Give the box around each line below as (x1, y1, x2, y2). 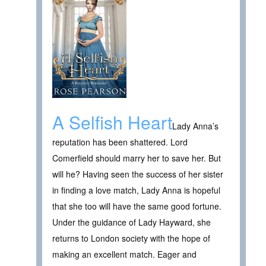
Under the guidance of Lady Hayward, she (52, 216, 211, 228)
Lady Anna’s (172, 119, 218, 132)
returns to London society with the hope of (52, 232, 210, 244)
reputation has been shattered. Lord (52, 135, 188, 148)
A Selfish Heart (52, 109, 172, 135)
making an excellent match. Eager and (52, 248, 197, 260)
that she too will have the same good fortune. (52, 199, 221, 212)
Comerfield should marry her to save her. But (52, 151, 221, 164)
